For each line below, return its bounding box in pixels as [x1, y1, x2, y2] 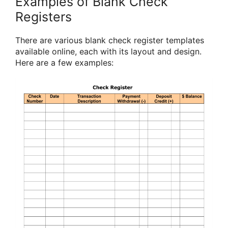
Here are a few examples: [15, 57, 113, 68]
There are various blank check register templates [15, 35, 204, 45]
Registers [15, 9, 72, 24]
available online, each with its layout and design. [15, 46, 202, 56]
